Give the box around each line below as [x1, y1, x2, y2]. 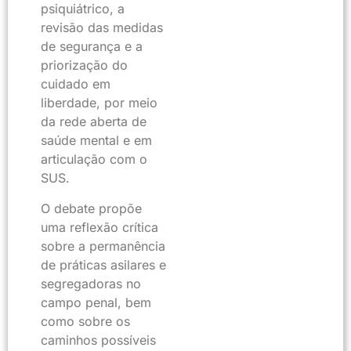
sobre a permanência [41, 237, 165, 254]
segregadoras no [41, 275, 141, 291]
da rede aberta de [41, 114, 147, 130]
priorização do [41, 57, 128, 74]
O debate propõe [41, 200, 142, 216]
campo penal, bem [41, 294, 151, 310]
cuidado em [41, 76, 110, 92]
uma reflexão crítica [41, 219, 158, 235]
